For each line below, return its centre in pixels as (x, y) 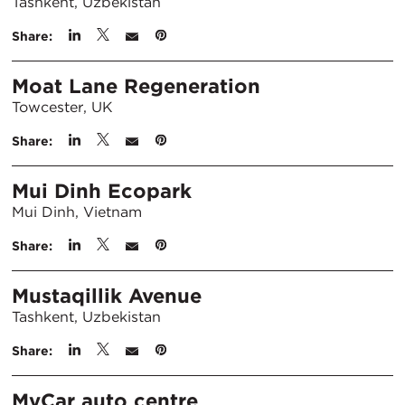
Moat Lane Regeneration (136, 86)
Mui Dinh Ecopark (102, 191)
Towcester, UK (62, 107)
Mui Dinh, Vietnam (77, 212)
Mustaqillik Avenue (107, 296)
